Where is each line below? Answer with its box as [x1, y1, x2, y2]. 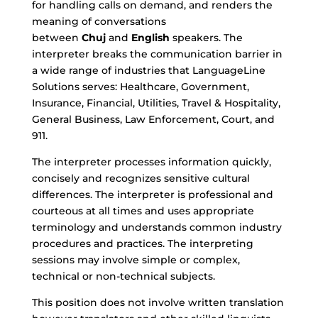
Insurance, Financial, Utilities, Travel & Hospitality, [31, 97, 280, 109]
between [31, 31, 82, 44]
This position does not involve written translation [31, 296, 284, 309]
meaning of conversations [31, 15, 166, 28]
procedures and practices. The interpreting [31, 237, 253, 250]
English [131, 31, 170, 44]
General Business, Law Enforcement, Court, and [31, 113, 275, 126]
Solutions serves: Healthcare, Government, [31, 80, 249, 93]
